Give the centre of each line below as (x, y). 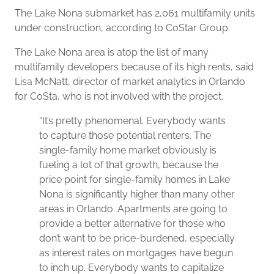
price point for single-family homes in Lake (135, 180)
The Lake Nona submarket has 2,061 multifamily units (135, 13)
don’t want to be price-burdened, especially (137, 238)
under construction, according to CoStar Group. (122, 28)
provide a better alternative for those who (132, 224)
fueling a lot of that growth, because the (129, 165)
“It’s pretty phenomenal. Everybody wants (132, 121)
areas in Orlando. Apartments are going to (133, 209)
